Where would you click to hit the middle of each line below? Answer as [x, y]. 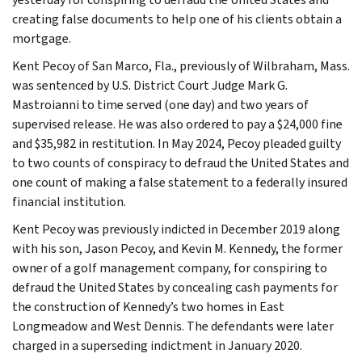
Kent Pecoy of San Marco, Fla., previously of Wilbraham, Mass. [181, 65]
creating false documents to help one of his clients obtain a [177, 19]
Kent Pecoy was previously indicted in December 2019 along [176, 229]
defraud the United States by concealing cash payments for [175, 287]
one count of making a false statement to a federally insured [180, 182]
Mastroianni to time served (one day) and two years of [160, 104]
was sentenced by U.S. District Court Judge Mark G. [150, 85]
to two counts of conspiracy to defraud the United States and [181, 162]
